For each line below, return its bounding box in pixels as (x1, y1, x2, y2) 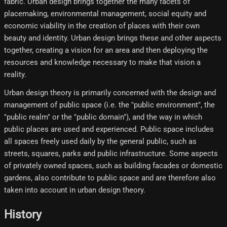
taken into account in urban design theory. (4, 185, 145, 195)
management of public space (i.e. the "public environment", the (4, 100, 215, 109)
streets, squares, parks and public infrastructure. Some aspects (4, 148, 218, 158)
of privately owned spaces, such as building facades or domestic (4, 161, 222, 170)
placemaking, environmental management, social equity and (4, 9, 206, 18)
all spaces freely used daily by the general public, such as (4, 136, 197, 146)
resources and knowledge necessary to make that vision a (4, 57, 201, 67)
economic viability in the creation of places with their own (4, 21, 200, 30)
